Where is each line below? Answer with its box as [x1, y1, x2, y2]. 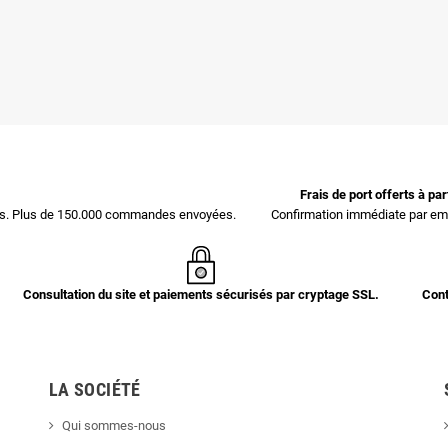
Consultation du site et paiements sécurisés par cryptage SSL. [23, 287, 379, 302]
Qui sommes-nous [62, 418, 166, 433]
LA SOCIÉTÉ [49, 379, 141, 400]
